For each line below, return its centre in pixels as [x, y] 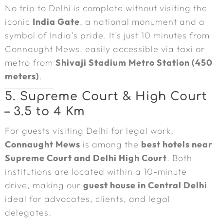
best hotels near [177, 144]
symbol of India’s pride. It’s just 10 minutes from [107, 35]
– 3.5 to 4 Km [45, 112]
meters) [22, 76]
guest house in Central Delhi [145, 185]
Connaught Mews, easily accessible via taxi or [105, 49]
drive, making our [44, 185]
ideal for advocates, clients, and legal [88, 199]
